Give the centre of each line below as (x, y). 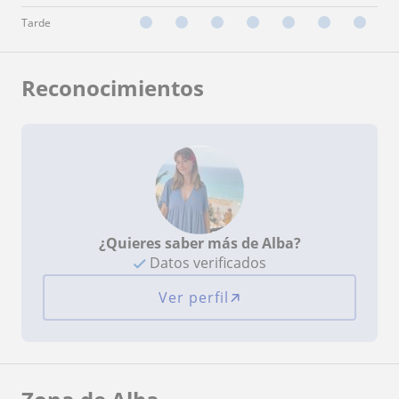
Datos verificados (206, 262)
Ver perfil (193, 297)
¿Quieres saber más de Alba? (199, 243)
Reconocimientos (113, 87)
